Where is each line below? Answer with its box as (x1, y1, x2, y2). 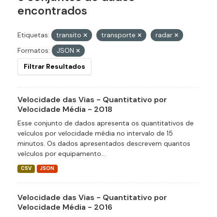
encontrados (17, 3, 87, 18)
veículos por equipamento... (17, 149, 106, 158)
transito (56, 31, 83, 40)
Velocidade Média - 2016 (17, 202, 112, 213)
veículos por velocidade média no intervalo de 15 (17, 129, 173, 138)
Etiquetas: (17, 31, 49, 40)
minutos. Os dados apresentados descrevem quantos (17, 139, 190, 148)
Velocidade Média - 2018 (17, 104, 112, 115)
